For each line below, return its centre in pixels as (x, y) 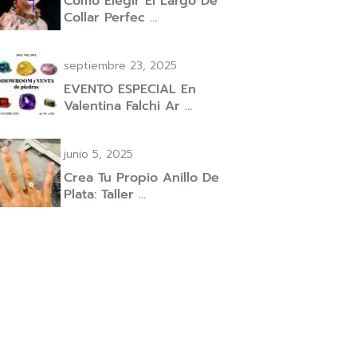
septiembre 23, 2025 (120, 66)
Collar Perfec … (110, 18)
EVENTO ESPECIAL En (130, 89)
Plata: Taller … (105, 194)
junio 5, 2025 (98, 154)
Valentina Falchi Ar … (128, 106)
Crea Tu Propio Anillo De (141, 178)
